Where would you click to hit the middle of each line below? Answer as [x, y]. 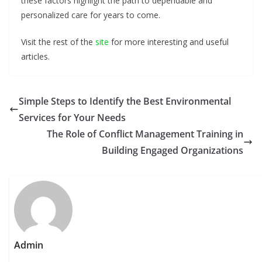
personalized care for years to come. [91, 15]
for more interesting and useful [169, 42]
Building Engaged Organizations [173, 151]
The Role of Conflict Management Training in [145, 134]
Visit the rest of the [58, 42]
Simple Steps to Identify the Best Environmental [125, 101]
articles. [35, 57]
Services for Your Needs [72, 118]
